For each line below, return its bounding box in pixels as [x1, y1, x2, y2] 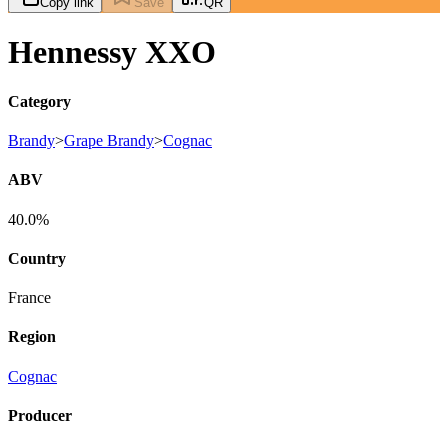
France [8, 289, 51, 307]
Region [8, 328, 56, 346]
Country [8, 249, 66, 267]
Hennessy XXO [8, 34, 216, 71]
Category [8, 92, 71, 110]
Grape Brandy [64, 132, 154, 150]
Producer [8, 407, 72, 424]
